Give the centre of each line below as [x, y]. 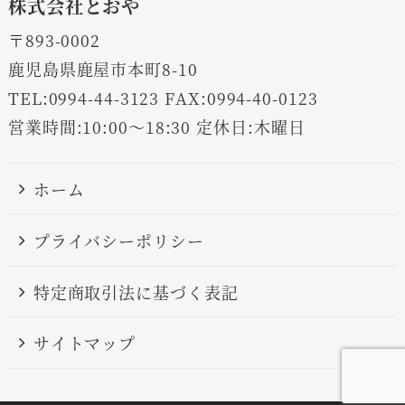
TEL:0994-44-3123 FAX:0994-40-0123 [163, 97]
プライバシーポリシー [118, 240]
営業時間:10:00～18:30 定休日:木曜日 [156, 126]
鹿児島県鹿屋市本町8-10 [103, 68]
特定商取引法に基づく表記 [136, 292]
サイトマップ [85, 343]
